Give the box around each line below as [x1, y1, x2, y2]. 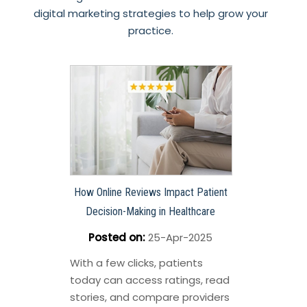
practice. [127, 23, 173, 38]
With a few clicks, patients [69, 256, 203, 271]
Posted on [88, 230, 143, 245]
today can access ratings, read [69, 273, 230, 288]
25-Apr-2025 [145, 230, 212, 245]
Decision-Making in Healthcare [86, 205, 215, 219]
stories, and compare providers [69, 290, 230, 305]
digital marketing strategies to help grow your [33, 6, 268, 21]
